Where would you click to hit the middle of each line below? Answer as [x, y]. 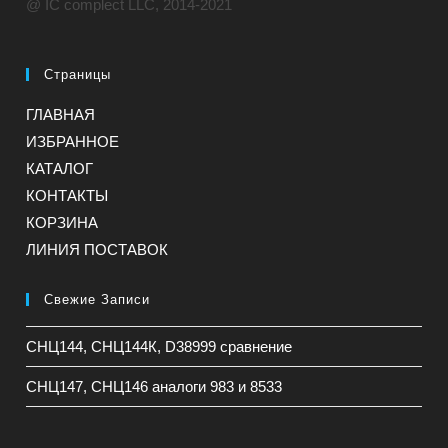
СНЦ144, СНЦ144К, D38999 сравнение [159, 346]
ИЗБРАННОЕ [73, 141]
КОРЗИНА [62, 222]
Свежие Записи [97, 299]
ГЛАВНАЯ [61, 114]
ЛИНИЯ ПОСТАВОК [97, 249]
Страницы [78, 74]
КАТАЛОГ [60, 168]
